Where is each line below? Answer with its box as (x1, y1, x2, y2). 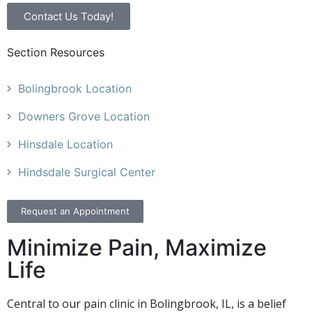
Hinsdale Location (18, 136, 113, 151)
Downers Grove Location (18, 109, 150, 123)
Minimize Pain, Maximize (7, 233, 267, 261)
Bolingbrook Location (18, 81, 132, 95)
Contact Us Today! (24, 9, 114, 23)
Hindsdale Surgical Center (18, 164, 155, 179)
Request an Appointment (21, 205, 130, 217)
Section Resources (7, 45, 104, 59)
